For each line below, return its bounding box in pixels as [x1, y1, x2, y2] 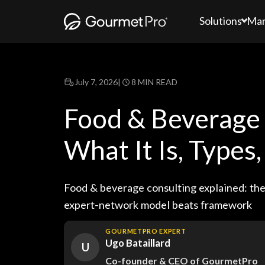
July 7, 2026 [75, 77, 118, 87]
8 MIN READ [131, 77, 177, 87]
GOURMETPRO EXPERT [105, 227, 186, 235]
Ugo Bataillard [105, 237, 170, 249]
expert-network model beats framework [64, 198, 252, 211]
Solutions [199, 14, 243, 27]
